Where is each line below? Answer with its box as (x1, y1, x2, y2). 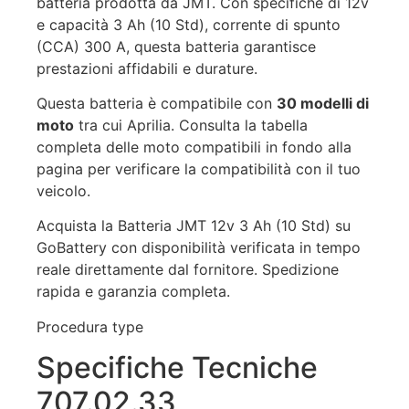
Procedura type (37, 317, 143, 336)
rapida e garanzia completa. (37, 282, 230, 301)
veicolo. (37, 182, 90, 201)
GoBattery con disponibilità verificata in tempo (37, 238, 361, 257)
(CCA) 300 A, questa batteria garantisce (37, 37, 316, 56)
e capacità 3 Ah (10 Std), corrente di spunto (37, 15, 341, 34)
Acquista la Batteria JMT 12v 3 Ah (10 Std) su (37, 216, 351, 236)
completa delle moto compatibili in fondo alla (37, 138, 351, 157)
